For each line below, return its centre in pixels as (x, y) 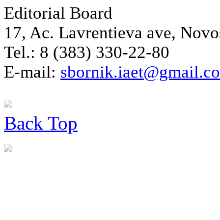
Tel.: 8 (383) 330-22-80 (87, 52)
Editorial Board (58, 13)
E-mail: (32, 72)
